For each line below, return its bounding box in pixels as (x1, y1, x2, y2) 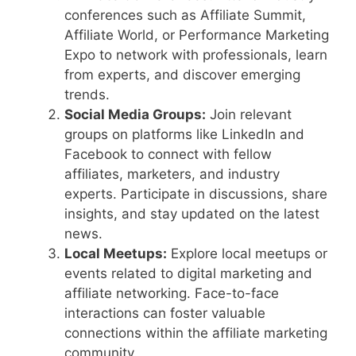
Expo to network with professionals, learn (64, 47, 327, 64)
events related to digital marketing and (64, 265, 312, 282)
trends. (64, 87, 110, 103)
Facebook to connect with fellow (64, 146, 272, 163)
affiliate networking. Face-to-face (64, 285, 279, 302)
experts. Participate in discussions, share (64, 186, 327, 203)
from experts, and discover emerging (64, 67, 300, 83)
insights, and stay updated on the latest (64, 206, 319, 222)
